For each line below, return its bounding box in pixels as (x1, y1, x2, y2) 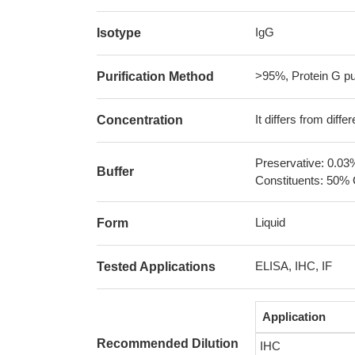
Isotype (97, 26, 141, 40)
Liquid (255, 216, 285, 229)
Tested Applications (97, 260, 216, 273)
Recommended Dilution (97, 336, 239, 350)
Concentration (97, 113, 183, 127)
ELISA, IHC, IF (255, 259, 332, 273)
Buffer (97, 165, 134, 178)
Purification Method (97, 70, 214, 83)
